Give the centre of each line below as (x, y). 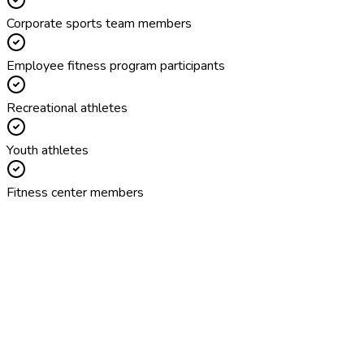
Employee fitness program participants (116, 65)
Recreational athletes (67, 108)
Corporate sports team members (99, 23)
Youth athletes (48, 150)
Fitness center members (75, 192)
